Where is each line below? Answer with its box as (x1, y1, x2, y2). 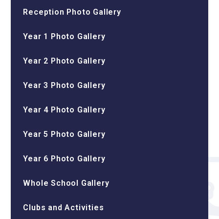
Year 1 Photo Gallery (23, 32, 106, 41)
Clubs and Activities (23, 203, 104, 212)
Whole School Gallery (23, 178, 109, 188)
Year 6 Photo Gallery (23, 154, 106, 163)
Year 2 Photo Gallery (23, 56, 106, 66)
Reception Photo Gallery (23, 7, 121, 17)
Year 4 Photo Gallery (23, 105, 106, 114)
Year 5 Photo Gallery (23, 130, 106, 139)
